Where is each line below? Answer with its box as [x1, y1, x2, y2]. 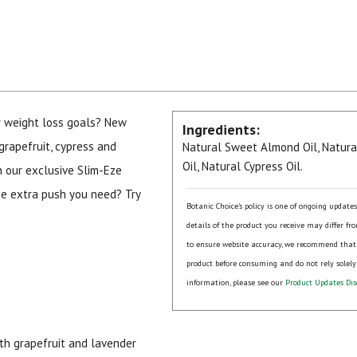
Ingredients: [182, 120, 260, 139]
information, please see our [186, 277, 286, 288]
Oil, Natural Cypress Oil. [182, 158, 303, 174]
